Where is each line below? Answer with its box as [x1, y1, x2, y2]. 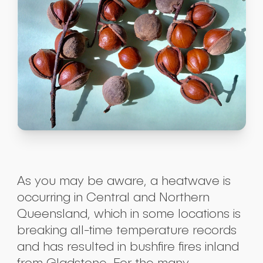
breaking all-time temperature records [16, 222, 237, 238]
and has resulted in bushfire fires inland [16, 239, 239, 254]
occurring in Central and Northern [16, 190, 210, 205]
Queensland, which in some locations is [16, 206, 241, 221]
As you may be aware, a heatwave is [16, 173, 231, 188]
